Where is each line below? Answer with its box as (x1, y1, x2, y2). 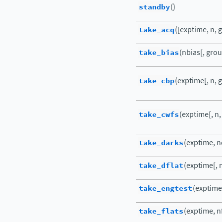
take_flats (139, 206, 183, 217)
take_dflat (139, 160, 183, 171)
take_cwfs (139, 109, 179, 120)
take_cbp (139, 75, 174, 86)
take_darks (139, 137, 183, 148)
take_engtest (139, 183, 192, 194)
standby (139, 1, 170, 12)
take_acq (139, 24, 174, 35)
